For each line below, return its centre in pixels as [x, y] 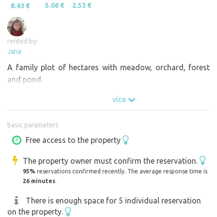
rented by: [23, 41]
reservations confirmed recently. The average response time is [122, 171]
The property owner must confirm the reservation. [111, 161]
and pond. [25, 79]
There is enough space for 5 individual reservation [113, 201]
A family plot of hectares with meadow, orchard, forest [108, 67]
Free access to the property [74, 140]
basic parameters [33, 125]
